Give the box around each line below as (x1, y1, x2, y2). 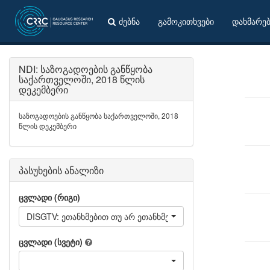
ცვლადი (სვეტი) (19, 236, 83, 248)
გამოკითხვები (158, 15, 214, 27)
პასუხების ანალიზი (19, 163, 104, 177)
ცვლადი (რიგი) (19, 191, 80, 203)
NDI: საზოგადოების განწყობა (19, 62, 152, 76)
